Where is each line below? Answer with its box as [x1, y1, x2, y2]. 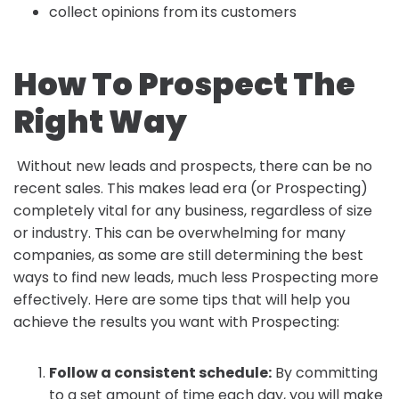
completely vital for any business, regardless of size [13, 199, 372, 221]
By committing [272, 362, 378, 383]
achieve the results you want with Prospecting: [13, 311, 339, 332]
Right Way [13, 99, 187, 143]
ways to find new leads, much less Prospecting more [13, 266, 379, 288]
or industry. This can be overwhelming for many [13, 222, 346, 243]
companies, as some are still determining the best [13, 244, 363, 265]
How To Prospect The [13, 61, 355, 106]
